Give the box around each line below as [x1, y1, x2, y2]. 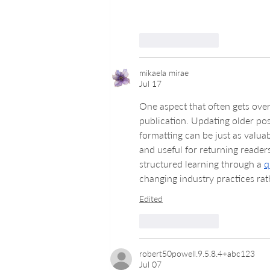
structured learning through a [139, 158, 264, 170]
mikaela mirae [139, 67, 189, 78]
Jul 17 [139, 78, 162, 89]
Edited [139, 193, 163, 204]
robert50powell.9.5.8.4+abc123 [139, 248, 255, 259]
